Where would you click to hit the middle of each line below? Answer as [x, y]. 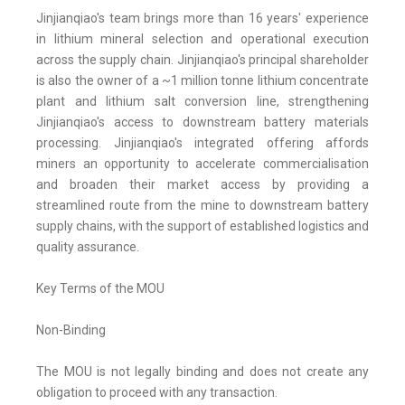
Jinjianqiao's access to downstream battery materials [202, 122]
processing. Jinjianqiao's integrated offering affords [202, 143]
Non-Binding [71, 330]
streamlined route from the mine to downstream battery [202, 206]
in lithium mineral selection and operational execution [202, 39]
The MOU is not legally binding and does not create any [202, 372]
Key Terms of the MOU [100, 289]
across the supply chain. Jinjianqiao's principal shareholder [202, 60]
